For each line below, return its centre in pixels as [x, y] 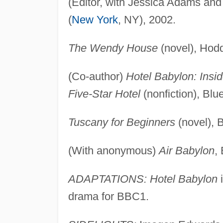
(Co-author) [97, 76]
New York [95, 19]
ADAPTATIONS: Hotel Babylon [143, 179]
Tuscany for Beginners [121, 122]
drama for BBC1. [108, 196]
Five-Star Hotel [104, 94]
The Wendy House [113, 48]
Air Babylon [186, 150]
